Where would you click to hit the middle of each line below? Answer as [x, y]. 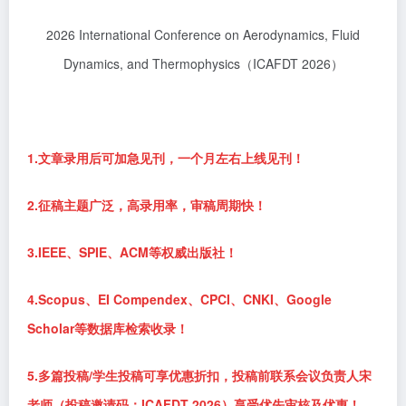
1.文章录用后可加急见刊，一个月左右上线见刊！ [166, 158]
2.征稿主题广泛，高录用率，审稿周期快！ [147, 205]
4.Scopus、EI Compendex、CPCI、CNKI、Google [179, 299]
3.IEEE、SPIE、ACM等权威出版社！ [132, 252]
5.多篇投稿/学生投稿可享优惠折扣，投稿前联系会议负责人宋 [199, 375]
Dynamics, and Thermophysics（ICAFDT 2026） [203, 63]
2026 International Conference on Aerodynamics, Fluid [203, 34]
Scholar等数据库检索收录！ [108, 328]
